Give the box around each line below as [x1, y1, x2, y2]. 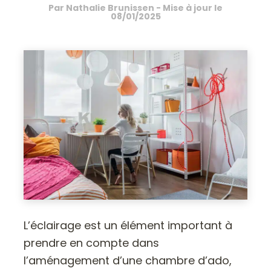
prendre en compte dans [24, 235, 160, 250]
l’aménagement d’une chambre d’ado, [24, 252, 232, 268]
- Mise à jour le [154, 2, 223, 15]
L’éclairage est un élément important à [24, 217, 233, 233]
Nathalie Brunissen [66, 2, 154, 15]
